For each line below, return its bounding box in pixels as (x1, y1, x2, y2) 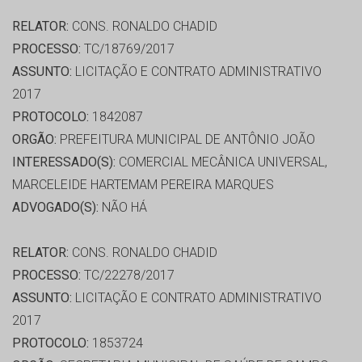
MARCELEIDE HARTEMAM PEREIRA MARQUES (12, 177, 274, 193)
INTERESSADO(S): (12, 154, 116, 170)
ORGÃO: (12, 132, 57, 148)
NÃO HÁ (99, 200, 147, 216)
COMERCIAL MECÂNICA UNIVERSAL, (116, 154, 327, 170)
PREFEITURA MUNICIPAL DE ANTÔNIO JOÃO (57, 132, 315, 148)
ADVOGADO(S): (12, 200, 99, 216)
